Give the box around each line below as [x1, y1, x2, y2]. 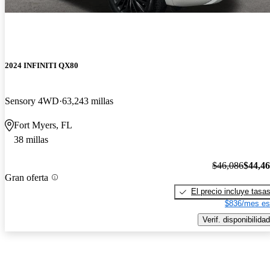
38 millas [14, 134, 48, 145]
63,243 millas [62, 96, 113, 107]
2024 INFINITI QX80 [5, 61, 78, 71]
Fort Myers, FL [14, 120, 72, 131]
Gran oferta [5, 172, 48, 183]
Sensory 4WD [5, 96, 59, 107]
